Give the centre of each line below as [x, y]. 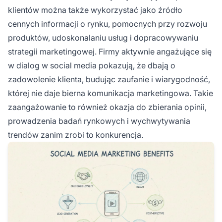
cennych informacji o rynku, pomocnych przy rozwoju [108, 24]
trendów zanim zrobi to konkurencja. [76, 135]
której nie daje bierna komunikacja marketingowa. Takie [111, 93]
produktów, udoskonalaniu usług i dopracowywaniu [103, 37]
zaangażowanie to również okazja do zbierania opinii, [107, 107]
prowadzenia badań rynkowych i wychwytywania [99, 121]
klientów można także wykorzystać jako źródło [95, 10]
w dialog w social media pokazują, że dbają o [92, 65]
